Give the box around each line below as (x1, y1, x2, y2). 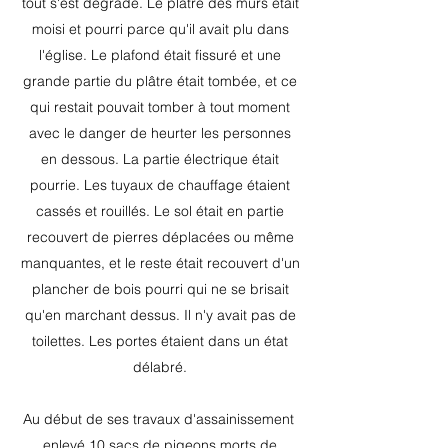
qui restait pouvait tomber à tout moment (30, 98, 290, 116)
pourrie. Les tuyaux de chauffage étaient (30, 176, 290, 194)
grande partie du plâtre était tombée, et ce (23, 72, 297, 90)
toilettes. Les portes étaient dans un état (32, 332, 288, 350)
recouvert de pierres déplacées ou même (26, 228, 294, 246)
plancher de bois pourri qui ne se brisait (31, 280, 289, 298)
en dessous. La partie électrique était (41, 150, 279, 168)
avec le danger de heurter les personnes (29, 124, 291, 142)
